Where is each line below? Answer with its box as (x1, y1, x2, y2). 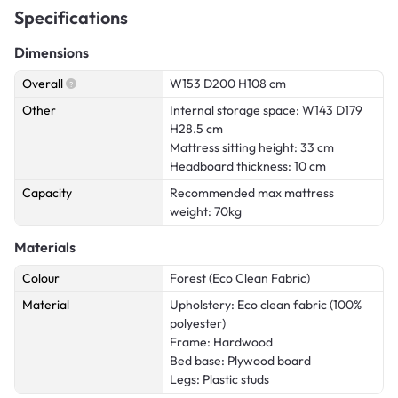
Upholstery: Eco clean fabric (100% (170, 296, 362, 313)
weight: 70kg (170, 203, 242, 219)
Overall (22, 75, 63, 92)
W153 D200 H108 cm (170, 75, 286, 92)
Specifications (14, 5, 128, 28)
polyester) (170, 314, 226, 331)
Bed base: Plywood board (170, 352, 311, 369)
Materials (14, 237, 76, 256)
